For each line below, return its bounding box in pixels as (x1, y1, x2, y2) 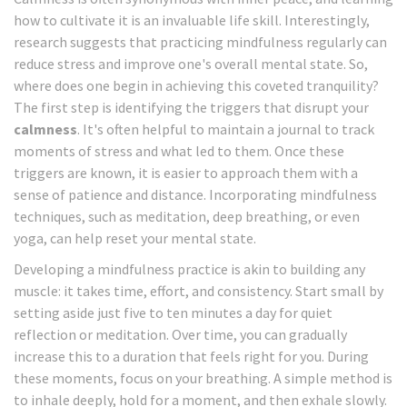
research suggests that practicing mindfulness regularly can (14, 33, 387, 52)
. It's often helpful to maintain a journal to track (77, 120, 374, 139)
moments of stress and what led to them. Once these (14, 142, 344, 161)
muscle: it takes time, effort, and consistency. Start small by (14, 282, 383, 301)
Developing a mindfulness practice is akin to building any (14, 260, 365, 279)
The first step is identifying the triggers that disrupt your (14, 98, 369, 117)
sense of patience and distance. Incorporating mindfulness (14, 185, 377, 204)
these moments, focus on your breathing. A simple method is (14, 369, 392, 388)
